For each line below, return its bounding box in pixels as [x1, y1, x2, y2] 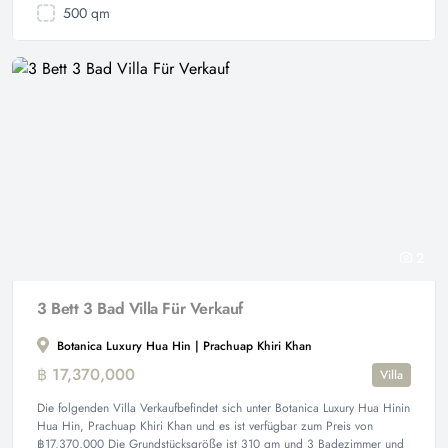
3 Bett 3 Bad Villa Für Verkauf [37, 297, 243, 320]
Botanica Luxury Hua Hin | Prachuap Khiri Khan [53, 337, 312, 355]
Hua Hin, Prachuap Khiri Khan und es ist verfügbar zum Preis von [37, 417, 373, 435]
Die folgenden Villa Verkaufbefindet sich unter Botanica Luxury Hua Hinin [37, 399, 410, 417]
